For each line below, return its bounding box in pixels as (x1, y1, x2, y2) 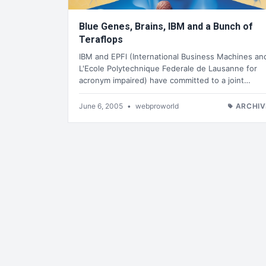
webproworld (135, 101, 179, 110)
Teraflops (79, 34, 123, 46)
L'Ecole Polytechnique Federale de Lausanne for (79, 63, 257, 73)
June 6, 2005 (79, 101, 125, 110)
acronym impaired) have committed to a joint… (79, 75, 251, 85)
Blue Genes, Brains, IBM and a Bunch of (79, 21, 253, 33)
